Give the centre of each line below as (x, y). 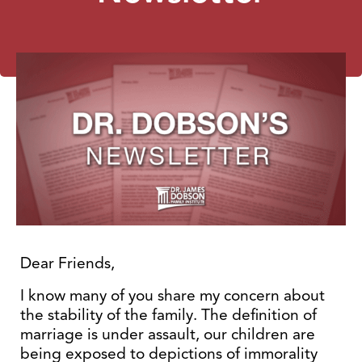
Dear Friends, (67, 263)
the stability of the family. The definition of (168, 315)
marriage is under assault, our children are (168, 334)
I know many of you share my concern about (173, 295)
